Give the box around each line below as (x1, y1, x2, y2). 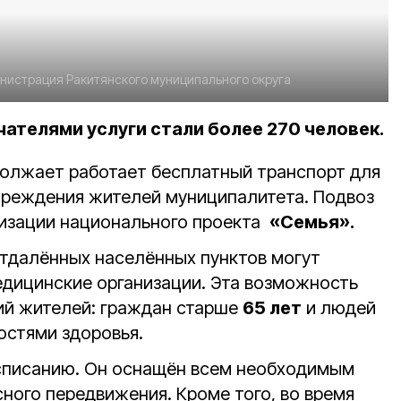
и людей (302, 297, 376, 320)
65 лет (243, 297, 302, 320)
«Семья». (269, 211, 354, 234)
